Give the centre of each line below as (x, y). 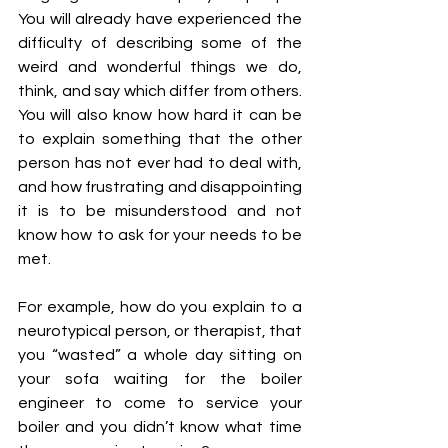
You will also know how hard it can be (160, 115)
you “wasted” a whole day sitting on (160, 355)
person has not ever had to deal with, (160, 163)
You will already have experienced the (160, 19)
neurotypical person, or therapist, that (160, 331)
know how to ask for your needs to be (160, 235)
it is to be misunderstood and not (160, 211)
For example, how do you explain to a (160, 307)
